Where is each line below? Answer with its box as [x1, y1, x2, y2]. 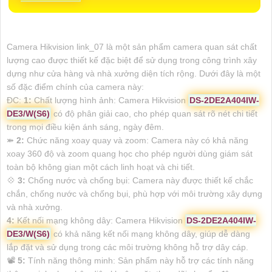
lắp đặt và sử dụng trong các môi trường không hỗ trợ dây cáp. [7, 242, 248, 252]
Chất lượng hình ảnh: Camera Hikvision [32, 95, 188, 105]
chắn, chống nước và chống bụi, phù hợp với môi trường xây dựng [7, 188, 262, 199]
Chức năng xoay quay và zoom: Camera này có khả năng [24, 135, 248, 145]
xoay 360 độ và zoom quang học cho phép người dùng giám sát [7, 148, 253, 158]
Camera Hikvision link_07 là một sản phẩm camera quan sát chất [7, 41, 257, 52]
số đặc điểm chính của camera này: [7, 81, 144, 92]
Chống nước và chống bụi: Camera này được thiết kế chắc [25, 175, 253, 185]
